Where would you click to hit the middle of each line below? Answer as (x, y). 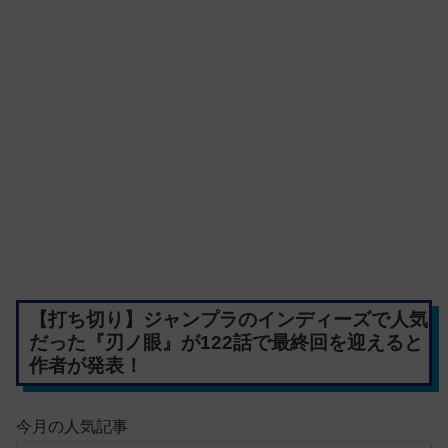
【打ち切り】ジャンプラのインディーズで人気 (228, 320)
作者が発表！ (85, 366)
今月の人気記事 (72, 426)
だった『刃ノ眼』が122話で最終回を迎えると (225, 343)
